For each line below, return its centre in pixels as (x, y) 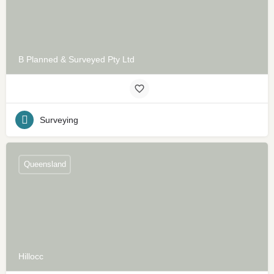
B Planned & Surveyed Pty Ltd (76, 59)
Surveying (59, 120)
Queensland (45, 165)
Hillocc (31, 256)
